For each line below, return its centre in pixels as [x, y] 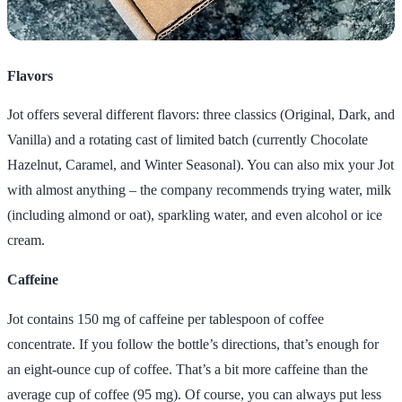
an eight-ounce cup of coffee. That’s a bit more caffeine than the [188, 370]
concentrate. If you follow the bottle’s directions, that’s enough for [193, 345]
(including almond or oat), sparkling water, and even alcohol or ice [195, 215]
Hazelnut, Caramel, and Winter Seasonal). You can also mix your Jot [201, 165]
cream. [26, 240]
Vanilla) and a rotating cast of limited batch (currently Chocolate [188, 140]
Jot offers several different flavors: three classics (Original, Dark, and [201, 115]
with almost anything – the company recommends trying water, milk [199, 190]
